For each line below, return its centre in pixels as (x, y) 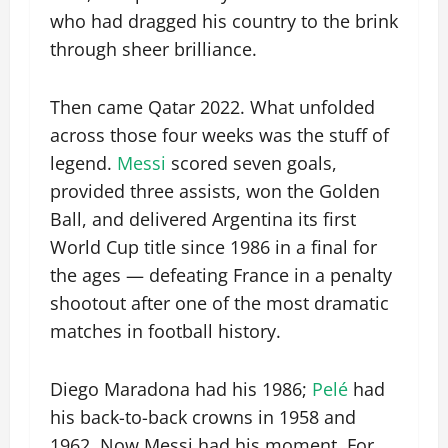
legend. (83, 163)
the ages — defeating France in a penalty (221, 275)
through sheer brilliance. (153, 49)
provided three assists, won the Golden (215, 191)
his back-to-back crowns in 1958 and (203, 417)
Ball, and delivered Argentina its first (203, 219)
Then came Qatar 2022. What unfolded (212, 107)
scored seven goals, (251, 163)
